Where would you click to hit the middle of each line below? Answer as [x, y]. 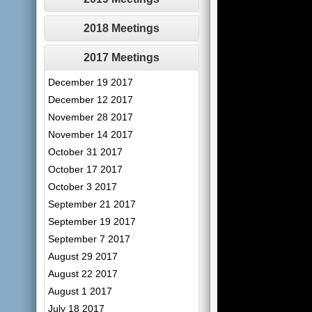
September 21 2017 [92, 204]
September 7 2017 [89, 239]
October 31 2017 [86, 152]
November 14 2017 [91, 134]
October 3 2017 [83, 187]
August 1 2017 [80, 291]
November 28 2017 [91, 117]
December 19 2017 [91, 82]
